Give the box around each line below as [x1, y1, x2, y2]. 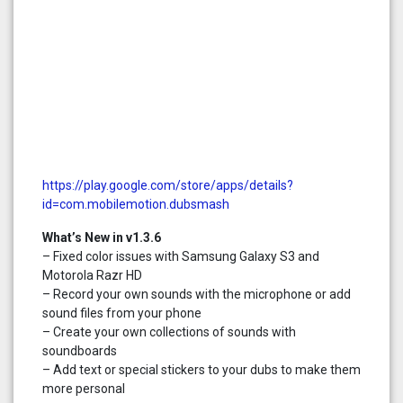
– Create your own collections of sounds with [42, 324, 296, 339]
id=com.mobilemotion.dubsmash [42, 196, 229, 211]
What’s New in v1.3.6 [42, 229, 161, 245]
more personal [42, 381, 125, 396]
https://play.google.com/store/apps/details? [42, 177, 293, 193]
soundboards [42, 343, 117, 358]
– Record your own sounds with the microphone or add [42, 286, 351, 301]
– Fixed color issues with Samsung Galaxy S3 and [42, 248, 319, 264]
